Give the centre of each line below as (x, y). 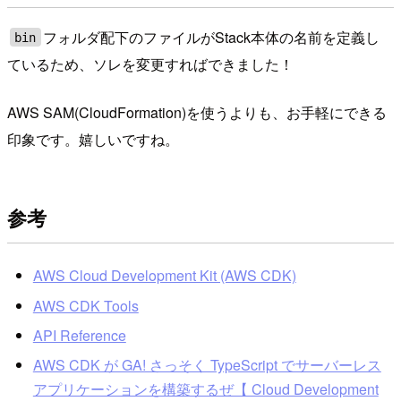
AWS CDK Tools (85, 305)
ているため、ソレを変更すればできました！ (150, 64)
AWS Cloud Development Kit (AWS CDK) (164, 276)
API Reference (79, 335)
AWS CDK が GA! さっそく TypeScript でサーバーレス (207, 365)
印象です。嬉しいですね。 (93, 139)
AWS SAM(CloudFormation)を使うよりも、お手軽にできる (197, 112)
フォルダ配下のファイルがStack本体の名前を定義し (212, 37)
